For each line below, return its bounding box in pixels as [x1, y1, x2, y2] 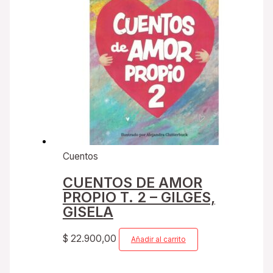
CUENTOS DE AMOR [62, 174, 202, 192]
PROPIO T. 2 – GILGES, [62, 188, 215, 207]
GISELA [62, 203, 113, 221]
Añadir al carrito [130, 235, 186, 244]
